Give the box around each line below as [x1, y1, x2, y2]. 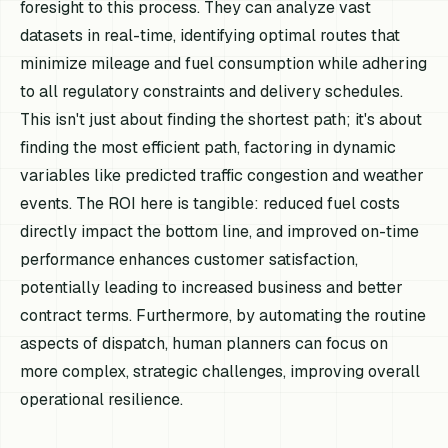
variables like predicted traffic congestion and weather [20, 165, 425, 187]
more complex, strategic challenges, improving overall [20, 361, 421, 383]
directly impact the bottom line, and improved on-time [20, 221, 420, 243]
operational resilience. [20, 389, 184, 411]
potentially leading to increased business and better [20, 277, 404, 299]
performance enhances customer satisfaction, [20, 249, 359, 271]
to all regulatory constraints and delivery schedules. [20, 81, 404, 103]
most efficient [101, 137, 201, 159]
